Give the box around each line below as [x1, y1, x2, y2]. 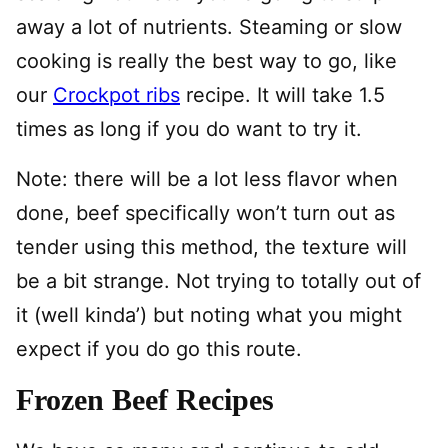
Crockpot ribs [53, 83, 180, 108]
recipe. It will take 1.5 [180, 83, 385, 108]
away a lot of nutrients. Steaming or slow [16, 15, 402, 40]
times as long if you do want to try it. [16, 117, 362, 142]
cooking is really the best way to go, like [16, 49, 397, 74]
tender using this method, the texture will [16, 235, 407, 260]
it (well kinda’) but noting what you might [16, 303, 402, 328]
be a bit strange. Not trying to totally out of [16, 269, 421, 294]
